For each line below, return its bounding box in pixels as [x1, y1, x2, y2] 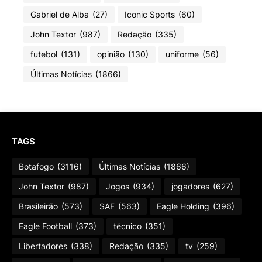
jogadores [171, 181, 209, 191]
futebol [30, 49, 57, 59]
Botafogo [19, 161, 54, 171]
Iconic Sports [125, 9, 175, 19]
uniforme [166, 49, 199, 59]
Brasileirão [19, 201, 58, 211]
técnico [113, 221, 142, 231]
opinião [97, 49, 125, 59]
